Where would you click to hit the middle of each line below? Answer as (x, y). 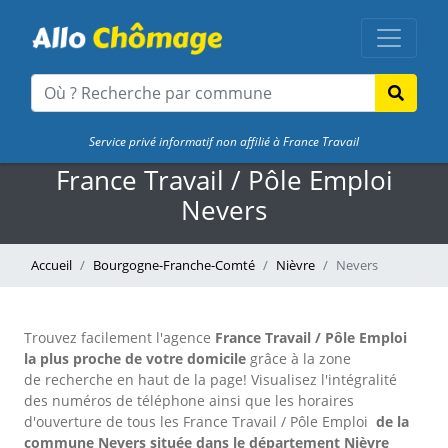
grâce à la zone (298, 358)
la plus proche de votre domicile (135, 358)
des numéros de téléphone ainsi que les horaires (189, 400)
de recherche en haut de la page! (135, 379)
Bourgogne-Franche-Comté (174, 265)
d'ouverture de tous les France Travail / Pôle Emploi (198, 421)
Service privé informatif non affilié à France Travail (224, 142)
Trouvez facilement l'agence (119, 337)
